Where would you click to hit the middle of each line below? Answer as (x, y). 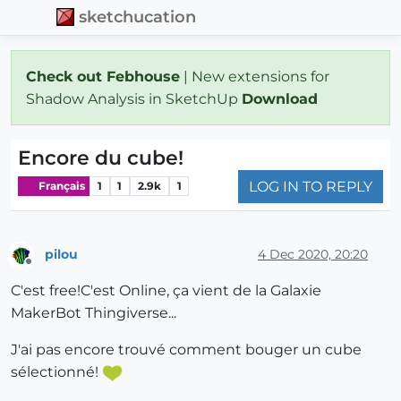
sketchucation (138, 17)
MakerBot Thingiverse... (94, 313)
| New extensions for (255, 76)
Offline (45, 269)
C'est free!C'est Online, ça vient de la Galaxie (166, 291)
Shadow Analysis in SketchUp (134, 98)
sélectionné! (56, 372)
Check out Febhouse (103, 76)
